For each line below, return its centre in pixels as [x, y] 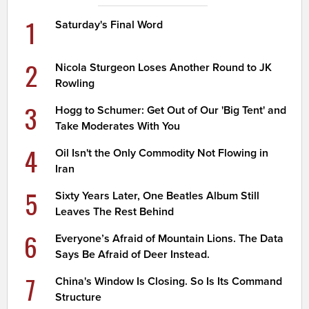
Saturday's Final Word [109, 25]
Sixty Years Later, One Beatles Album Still [158, 196]
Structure [79, 298]
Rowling [75, 84]
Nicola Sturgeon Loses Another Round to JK [164, 68]
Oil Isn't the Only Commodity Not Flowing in [162, 153]
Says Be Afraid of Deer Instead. [133, 255]
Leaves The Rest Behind [115, 212]
